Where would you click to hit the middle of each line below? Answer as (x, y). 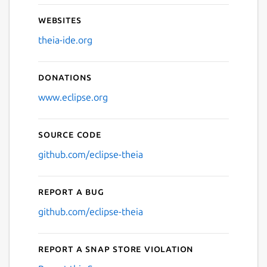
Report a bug (71, 192)
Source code (70, 134)
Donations (65, 77)
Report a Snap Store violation (116, 249)
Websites (60, 20)
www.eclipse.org (73, 97)
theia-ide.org (65, 40)
